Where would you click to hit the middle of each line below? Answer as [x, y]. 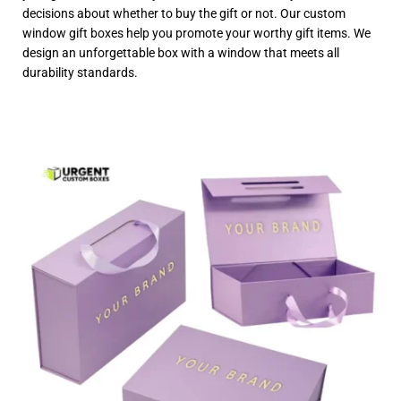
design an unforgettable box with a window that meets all [181, 52]
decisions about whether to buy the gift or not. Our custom [184, 13]
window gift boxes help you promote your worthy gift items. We [196, 33]
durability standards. [80, 72]
